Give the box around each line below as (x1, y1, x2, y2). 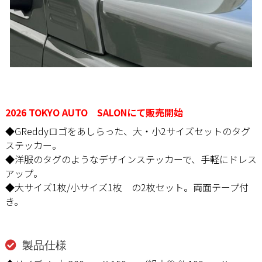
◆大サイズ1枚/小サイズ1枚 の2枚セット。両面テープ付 (5, 180, 249, 194)
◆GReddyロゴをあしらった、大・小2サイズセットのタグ (5, 123, 250, 138)
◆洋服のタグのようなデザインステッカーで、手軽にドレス (5, 151, 257, 166)
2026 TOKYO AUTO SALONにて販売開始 (5, 105, 183, 119)
